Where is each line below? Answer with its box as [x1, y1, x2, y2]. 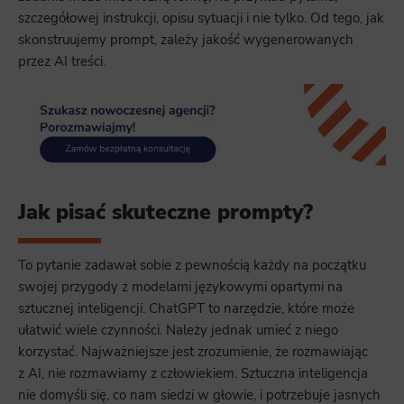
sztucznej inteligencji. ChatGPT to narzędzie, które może [18, 299, 354, 318]
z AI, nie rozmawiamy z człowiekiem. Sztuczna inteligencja [18, 364, 368, 383]
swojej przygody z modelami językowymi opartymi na [18, 278, 343, 297]
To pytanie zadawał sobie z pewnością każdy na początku [18, 256, 366, 275]
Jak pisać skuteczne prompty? [18, 197, 313, 227]
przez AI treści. [18, 52, 106, 71]
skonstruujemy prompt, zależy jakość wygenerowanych [18, 31, 353, 50]
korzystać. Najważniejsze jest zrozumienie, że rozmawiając [18, 343, 368, 362]
